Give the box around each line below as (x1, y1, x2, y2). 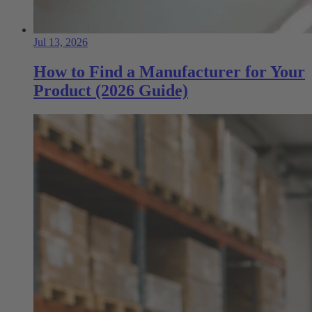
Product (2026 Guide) (33, 81, 188, 100)
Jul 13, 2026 (33, 36, 88, 49)
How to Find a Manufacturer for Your (33, 63, 305, 81)
